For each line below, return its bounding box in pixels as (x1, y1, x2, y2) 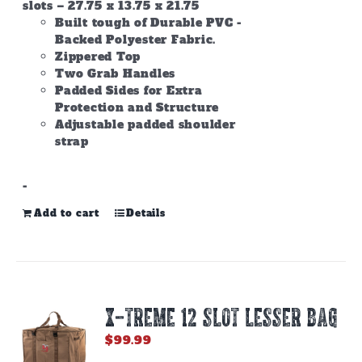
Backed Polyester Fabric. (55, 32, 217, 48)
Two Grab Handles (55, 65, 176, 82)
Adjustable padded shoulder (55, 116, 236, 133)
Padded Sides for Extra (55, 82, 203, 99)
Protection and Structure (55, 99, 220, 116)
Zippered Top (55, 48, 141, 65)
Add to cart (34, 207, 99, 220)
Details (126, 207, 166, 220)
